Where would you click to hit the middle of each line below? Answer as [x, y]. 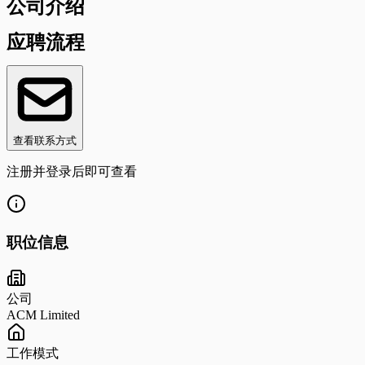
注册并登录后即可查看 [72, 171]
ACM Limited [43, 315]
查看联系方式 [45, 140]
